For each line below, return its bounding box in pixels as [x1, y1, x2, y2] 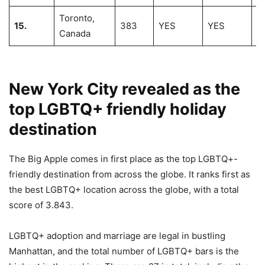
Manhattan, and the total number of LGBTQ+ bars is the [9, 245, 239, 257]
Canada [59, 27, 91, 39]
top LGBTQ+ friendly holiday [9, 99, 227, 119]
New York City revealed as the [9, 79, 240, 99]
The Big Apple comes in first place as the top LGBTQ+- [9, 153, 238, 164]
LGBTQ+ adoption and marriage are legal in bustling [9, 230, 225, 241]
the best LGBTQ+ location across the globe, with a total [9, 183, 239, 195]
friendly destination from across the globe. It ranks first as [9, 168, 250, 180]
